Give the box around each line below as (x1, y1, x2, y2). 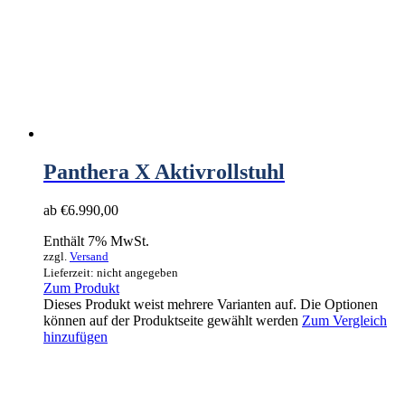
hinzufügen (43, 329, 108, 345)
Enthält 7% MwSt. (43, 233, 149, 250)
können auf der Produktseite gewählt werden (43, 313, 302, 329)
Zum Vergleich (302, 313, 387, 329)
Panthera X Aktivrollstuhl (43, 160, 285, 184)
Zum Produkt (43, 280, 119, 297)
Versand (70, 250, 108, 264)
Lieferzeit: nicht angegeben (43, 266, 178, 280)
